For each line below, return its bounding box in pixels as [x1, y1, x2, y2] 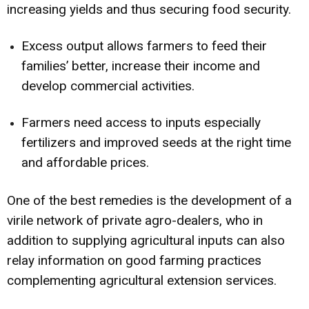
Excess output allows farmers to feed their [21, 37, 267, 54]
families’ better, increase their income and [21, 57, 260, 74]
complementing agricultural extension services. [7, 272, 277, 288]
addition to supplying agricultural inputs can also [7, 232, 285, 248]
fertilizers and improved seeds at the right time [21, 134, 291, 150]
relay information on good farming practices [7, 252, 261, 268]
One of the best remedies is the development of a [7, 192, 292, 208]
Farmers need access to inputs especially [21, 114, 261, 130]
